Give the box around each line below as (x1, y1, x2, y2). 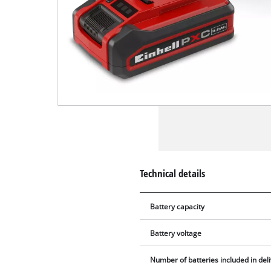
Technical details (140, 166, 206, 180)
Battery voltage (150, 229, 202, 238)
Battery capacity (150, 202, 205, 212)
